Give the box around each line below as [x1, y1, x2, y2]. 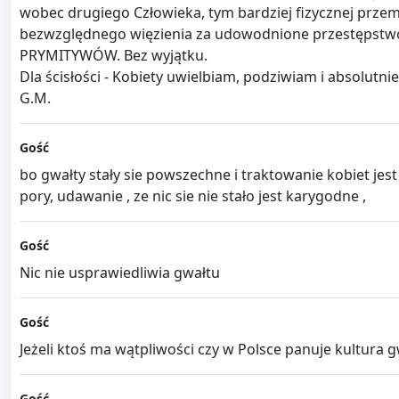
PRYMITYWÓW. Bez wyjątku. [20, 45, 208, 66]
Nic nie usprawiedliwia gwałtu [20, 263, 220, 283]
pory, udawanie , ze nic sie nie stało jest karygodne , [20, 186, 366, 207]
